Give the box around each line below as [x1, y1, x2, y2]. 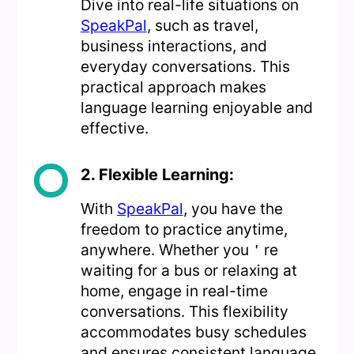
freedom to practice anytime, [80, 220, 288, 239]
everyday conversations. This [80, 57, 290, 77]
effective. [80, 119, 149, 138]
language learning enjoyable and [80, 98, 313, 118]
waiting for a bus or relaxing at [80, 261, 297, 281]
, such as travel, [146, 16, 258, 36]
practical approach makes [80, 77, 266, 97]
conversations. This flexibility [80, 302, 288, 322]
